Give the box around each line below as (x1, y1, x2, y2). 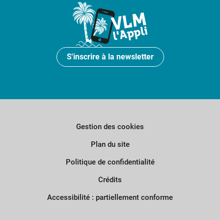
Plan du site (90, 140, 130, 149)
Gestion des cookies (76, 122, 144, 132)
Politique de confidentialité (65, 158, 155, 167)
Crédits (98, 175, 122, 185)
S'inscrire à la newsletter (66, 52, 154, 62)
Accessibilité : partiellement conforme (47, 193, 173, 202)
